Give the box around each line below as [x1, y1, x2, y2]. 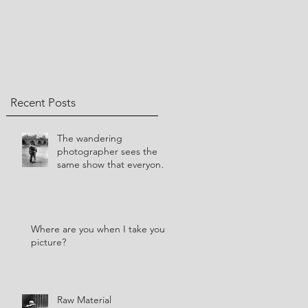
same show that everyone [57, 158, 166, 170]
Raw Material [57, 294, 111, 306]
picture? [31, 236, 69, 248]
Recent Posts [10, 96, 76, 109]
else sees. [57, 171, 102, 184]
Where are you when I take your [31, 223, 168, 235]
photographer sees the [57, 145, 157, 157]
